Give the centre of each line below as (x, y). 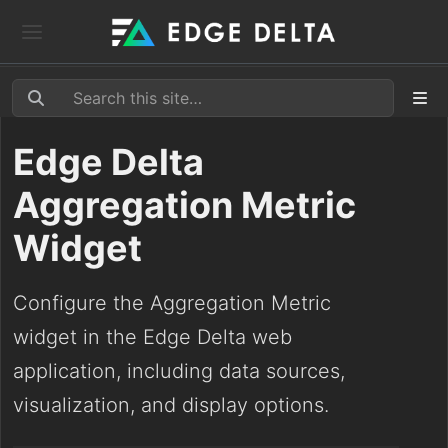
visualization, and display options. (171, 405)
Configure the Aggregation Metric (172, 303)
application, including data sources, (179, 371)
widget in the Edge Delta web (152, 337)
